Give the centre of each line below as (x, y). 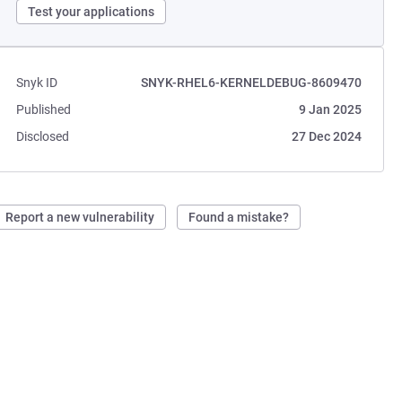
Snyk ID (37, 83)
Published (44, 109)
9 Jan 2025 (330, 109)
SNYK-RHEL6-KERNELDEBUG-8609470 (251, 83)
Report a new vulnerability (80, 217)
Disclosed (43, 136)
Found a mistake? (239, 217)
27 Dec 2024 (326, 136)
